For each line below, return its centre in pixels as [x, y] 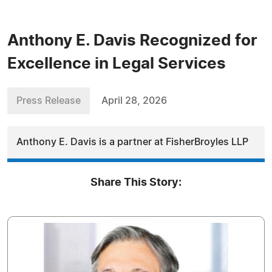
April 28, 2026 [134, 101]
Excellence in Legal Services [117, 64]
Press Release [49, 101]
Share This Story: [136, 183]
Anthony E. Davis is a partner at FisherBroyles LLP [132, 142]
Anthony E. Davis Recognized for [132, 41]
